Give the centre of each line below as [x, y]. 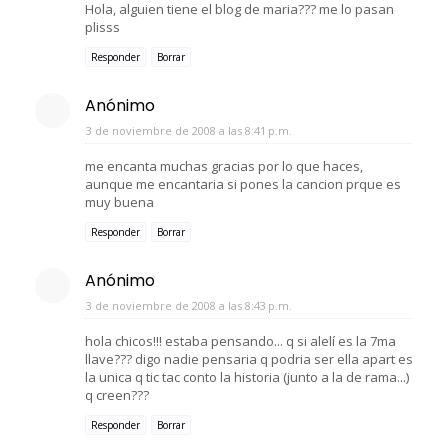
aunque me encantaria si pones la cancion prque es [243, 183]
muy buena [119, 201]
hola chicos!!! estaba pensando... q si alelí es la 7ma [240, 340]
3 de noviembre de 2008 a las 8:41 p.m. [189, 130]
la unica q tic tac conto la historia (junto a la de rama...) [247, 376]
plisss [102, 26]
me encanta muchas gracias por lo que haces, [224, 165]
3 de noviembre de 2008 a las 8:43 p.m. [189, 305]
